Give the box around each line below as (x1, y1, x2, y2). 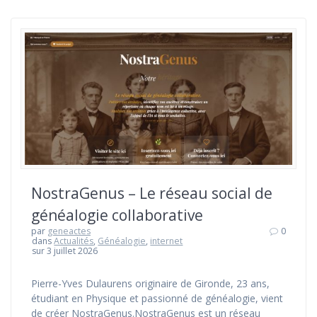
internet (150, 234, 183, 247)
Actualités (54, 234, 94, 247)
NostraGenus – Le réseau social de (31, 183, 272, 203)
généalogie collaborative (31, 204, 203, 225)
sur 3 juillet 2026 (32, 244, 98, 257)
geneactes (47, 224, 91, 237)
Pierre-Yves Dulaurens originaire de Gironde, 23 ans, (31, 276, 270, 290)
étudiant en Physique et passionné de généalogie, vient (31, 291, 283, 305)
